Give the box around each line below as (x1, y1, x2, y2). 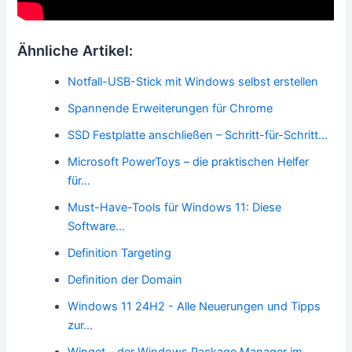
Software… (68, 218, 126, 233)
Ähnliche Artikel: (17, 42, 134, 60)
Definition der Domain (68, 272, 183, 287)
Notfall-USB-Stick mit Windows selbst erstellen (68, 74, 319, 89)
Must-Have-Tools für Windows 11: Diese (68, 200, 282, 214)
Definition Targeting (68, 245, 172, 260)
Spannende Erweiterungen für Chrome (68, 101, 273, 115)
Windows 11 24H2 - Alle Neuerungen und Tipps (68, 299, 321, 313)
